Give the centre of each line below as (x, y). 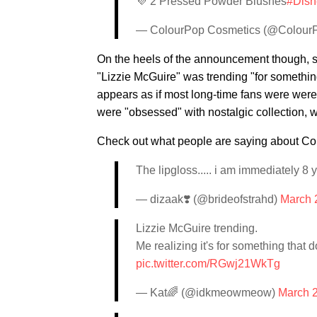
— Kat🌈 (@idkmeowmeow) (207, 292)
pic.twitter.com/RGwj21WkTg (208, 263)
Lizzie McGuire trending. (197, 228)
